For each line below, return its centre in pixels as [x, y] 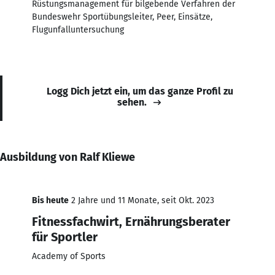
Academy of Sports [69, 256]
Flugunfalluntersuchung [78, 29]
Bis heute [50, 200]
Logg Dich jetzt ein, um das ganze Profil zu [140, 91]
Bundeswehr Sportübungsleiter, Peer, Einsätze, [122, 17]
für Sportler [65, 237]
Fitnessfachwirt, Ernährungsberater [131, 221]
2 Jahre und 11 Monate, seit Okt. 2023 [141, 200]
